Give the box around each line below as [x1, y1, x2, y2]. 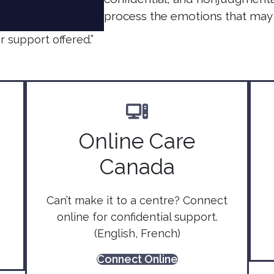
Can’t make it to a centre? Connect [46, 193, 228, 207]
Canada [99, 154, 175, 179]
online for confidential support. [56, 210, 218, 223]
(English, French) [94, 226, 180, 240]
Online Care [79, 128, 195, 154]
